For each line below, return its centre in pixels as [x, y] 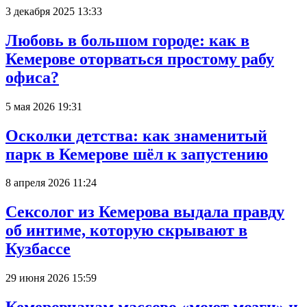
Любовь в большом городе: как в [127, 40]
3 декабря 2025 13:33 [54, 11]
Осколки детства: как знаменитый [136, 135]
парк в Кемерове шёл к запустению [137, 154]
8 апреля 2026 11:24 [51, 183]
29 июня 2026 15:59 [51, 278]
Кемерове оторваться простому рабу [140, 59]
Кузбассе [38, 249]
